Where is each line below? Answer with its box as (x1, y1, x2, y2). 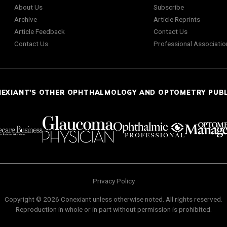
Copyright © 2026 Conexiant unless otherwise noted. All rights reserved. (5, 195, 222, 203)
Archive (14, 15, 37, 24)
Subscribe (153, 3, 184, 12)
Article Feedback (14, 27, 65, 36)
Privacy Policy (92, 176, 135, 185)
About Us (14, 3, 43, 12)
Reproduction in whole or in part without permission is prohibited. (15, 205, 212, 213)
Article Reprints (153, 15, 200, 24)
